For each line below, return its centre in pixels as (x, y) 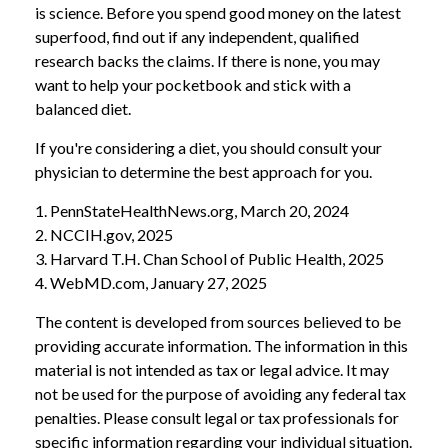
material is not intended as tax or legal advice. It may (212, 369)
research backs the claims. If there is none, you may (207, 60)
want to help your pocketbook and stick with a (193, 84)
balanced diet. (83, 108)
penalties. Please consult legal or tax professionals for (217, 417)
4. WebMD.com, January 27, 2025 (151, 282)
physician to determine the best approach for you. (203, 171)
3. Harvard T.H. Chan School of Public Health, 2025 (209, 258)
